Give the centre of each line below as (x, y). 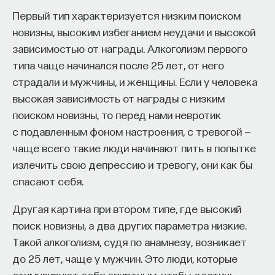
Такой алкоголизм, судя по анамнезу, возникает (130, 242)
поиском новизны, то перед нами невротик (117, 114)
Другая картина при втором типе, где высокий (127, 208)
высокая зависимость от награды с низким (118, 98)
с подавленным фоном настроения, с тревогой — (132, 131)
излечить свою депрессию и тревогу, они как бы (132, 164)
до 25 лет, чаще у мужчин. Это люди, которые (125, 258)
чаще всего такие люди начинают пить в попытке (134, 148)
